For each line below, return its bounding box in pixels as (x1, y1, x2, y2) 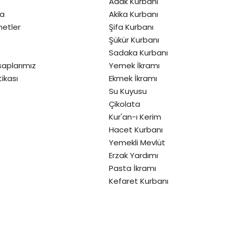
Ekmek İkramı (109, 72, 158, 84)
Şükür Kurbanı (109, 34, 160, 45)
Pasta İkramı (109, 162, 157, 174)
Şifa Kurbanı (109, 21, 154, 32)
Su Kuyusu (109, 85, 147, 97)
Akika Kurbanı (109, 8, 159, 20)
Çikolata (109, 98, 141, 109)
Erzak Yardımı (109, 149, 159, 161)
